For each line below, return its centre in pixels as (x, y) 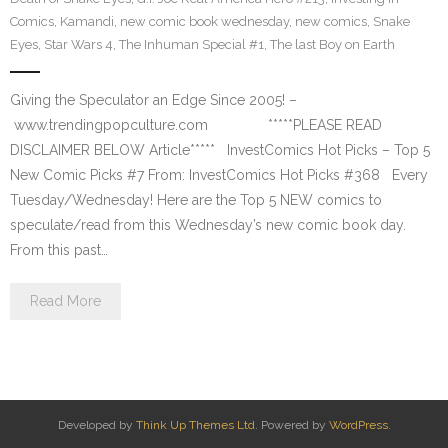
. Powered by (291, 425)
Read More (65, 301)
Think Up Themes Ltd (195, 425)
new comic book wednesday (204, 21)
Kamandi (87, 21)
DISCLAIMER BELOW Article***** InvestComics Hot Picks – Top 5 (220, 150)
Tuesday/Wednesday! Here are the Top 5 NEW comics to (196, 200)
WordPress (358, 425)
